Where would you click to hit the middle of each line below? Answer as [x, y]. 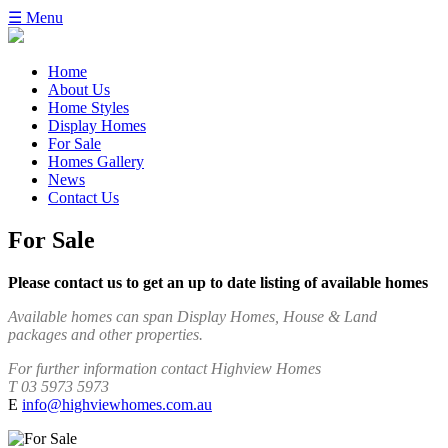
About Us [79, 89]
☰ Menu [35, 17]
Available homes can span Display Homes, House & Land [192, 316]
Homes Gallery [96, 161]
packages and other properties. [105, 334]
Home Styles [88, 107]
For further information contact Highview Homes [164, 368]
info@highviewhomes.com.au [117, 404]
